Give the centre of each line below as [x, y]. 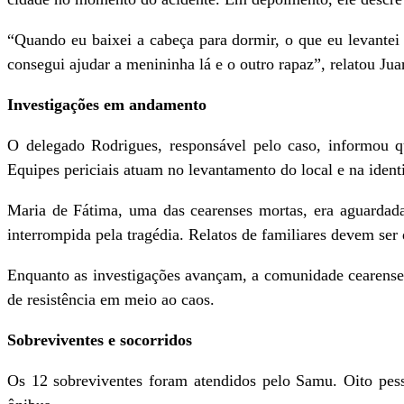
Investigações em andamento [107, 105]
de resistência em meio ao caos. [111, 299]
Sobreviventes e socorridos [100, 340]
